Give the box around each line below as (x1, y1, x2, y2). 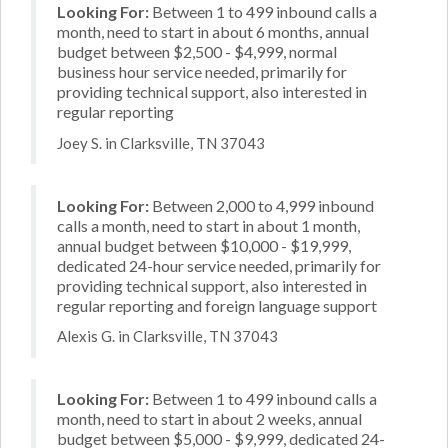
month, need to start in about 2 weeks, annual (57, 409, 362, 428)
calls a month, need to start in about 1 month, (57, 215, 360, 235)
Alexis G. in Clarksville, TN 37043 (57, 327, 278, 345)
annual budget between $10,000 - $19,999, (57, 235, 351, 255)
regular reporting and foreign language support (57, 295, 377, 315)
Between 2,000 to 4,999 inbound (149, 195, 374, 215)
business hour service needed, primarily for (57, 62, 347, 81)
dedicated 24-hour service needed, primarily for (57, 255, 381, 275)
